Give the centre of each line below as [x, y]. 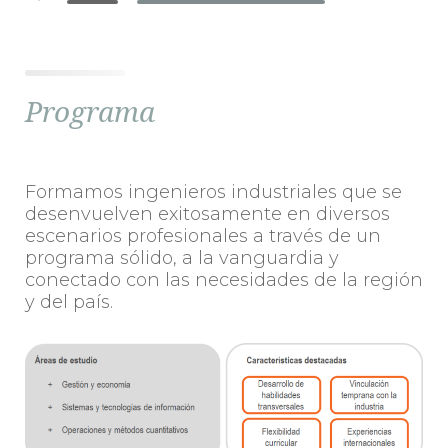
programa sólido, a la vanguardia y [182, 257]
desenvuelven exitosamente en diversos [207, 213]
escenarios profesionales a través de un [203, 235]
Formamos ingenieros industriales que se [213, 191]
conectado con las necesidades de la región [224, 279]
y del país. [69, 301]
